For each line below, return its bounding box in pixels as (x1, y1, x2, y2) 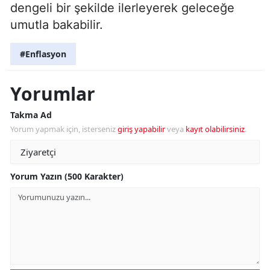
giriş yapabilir (118, 123, 165, 134)
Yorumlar (10, 81, 95, 106)
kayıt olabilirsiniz (186, 123, 245, 134)
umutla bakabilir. (10, 17, 103, 32)
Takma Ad (10, 108, 52, 121)
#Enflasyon (20, 48, 66, 60)
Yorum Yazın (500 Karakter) (10, 170, 124, 182)
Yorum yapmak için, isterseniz (10, 123, 118, 134)
